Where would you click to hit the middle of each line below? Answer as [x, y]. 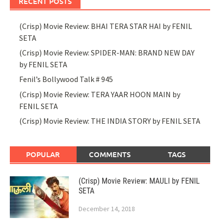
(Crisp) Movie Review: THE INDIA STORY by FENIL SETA [110, 121]
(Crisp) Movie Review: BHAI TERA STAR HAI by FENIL [106, 26]
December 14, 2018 [107, 209]
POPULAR [43, 154]
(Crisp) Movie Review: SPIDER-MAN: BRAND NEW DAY [107, 53]
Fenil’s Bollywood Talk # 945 [66, 79]
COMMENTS [110, 154]
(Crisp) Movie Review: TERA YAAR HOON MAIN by [100, 94]
